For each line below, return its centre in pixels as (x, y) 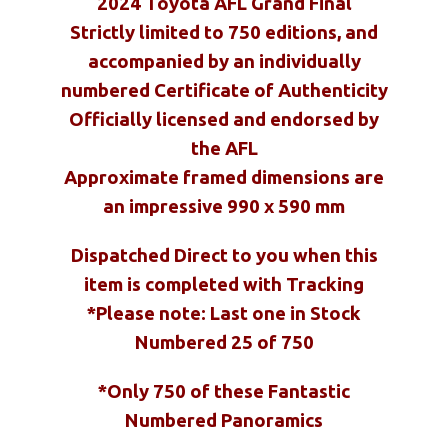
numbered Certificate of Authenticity (224, 90)
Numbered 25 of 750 (224, 342)
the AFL (224, 148)
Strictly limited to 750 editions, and (224, 32)
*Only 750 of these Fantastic (224, 391)
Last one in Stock (285, 313)
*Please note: (148, 313)
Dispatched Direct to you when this (224, 255)
